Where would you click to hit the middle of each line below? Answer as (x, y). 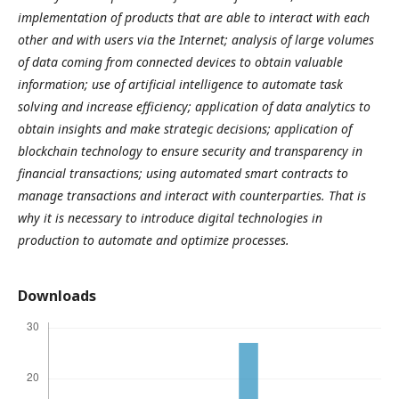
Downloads (57, 296)
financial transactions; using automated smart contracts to (183, 173)
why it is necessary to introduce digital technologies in (170, 218)
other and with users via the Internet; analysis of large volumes (196, 40)
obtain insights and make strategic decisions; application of (185, 129)
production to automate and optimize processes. (154, 240)
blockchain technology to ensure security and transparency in (190, 151)
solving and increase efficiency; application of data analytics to (194, 106)
